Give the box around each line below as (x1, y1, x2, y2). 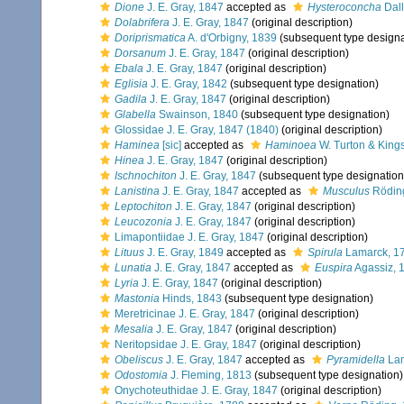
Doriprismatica (115, 32, 186, 44)
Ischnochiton (115, 170, 177, 182)
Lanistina (115, 185, 160, 197)
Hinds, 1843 (160, 292, 222, 305)
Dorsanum (115, 47, 166, 60)
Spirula (308, 246, 343, 259)
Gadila (115, 93, 147, 106)
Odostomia (115, 369, 168, 381)
